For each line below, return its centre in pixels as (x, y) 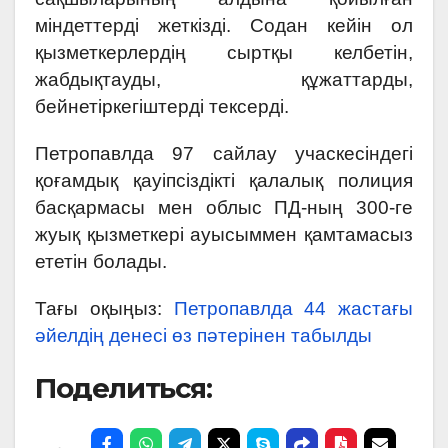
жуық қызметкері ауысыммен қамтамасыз (224, 234)
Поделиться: (123, 387)
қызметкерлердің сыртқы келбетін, (224, 52)
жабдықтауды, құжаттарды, (224, 79)
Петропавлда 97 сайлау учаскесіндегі (224, 153)
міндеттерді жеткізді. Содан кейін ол (224, 25)
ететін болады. (101, 261)
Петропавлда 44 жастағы (293, 308)
